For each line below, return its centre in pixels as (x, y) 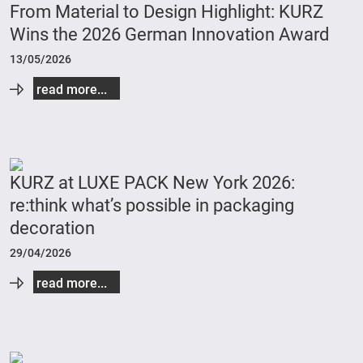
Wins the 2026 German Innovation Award (169, 34)
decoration (52, 228)
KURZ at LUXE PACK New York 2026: (152, 183)
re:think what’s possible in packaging (152, 205)
